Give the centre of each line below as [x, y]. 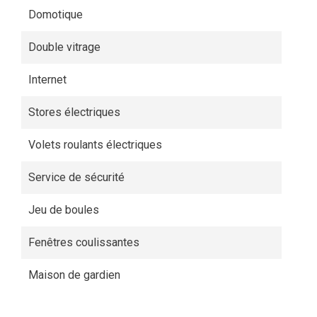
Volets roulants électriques [95, 145]
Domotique [56, 15]
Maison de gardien [74, 275]
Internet [47, 80]
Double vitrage [64, 47]
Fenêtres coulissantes [84, 242]
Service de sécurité [76, 177]
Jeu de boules [64, 210]
